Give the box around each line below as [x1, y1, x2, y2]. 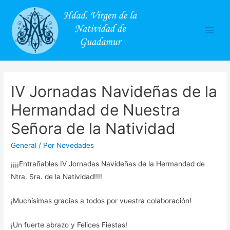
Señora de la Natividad [11, 119, 176, 138]
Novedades [56, 141, 94, 150]
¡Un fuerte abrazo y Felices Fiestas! [11, 220, 128, 229]
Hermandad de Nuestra [11, 101, 181, 120]
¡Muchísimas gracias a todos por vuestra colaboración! [11, 196, 192, 205]
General [11, 141, 37, 150]
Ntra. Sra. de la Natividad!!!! [11, 172, 103, 181]
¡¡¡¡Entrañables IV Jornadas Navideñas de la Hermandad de [11, 160, 205, 168]
